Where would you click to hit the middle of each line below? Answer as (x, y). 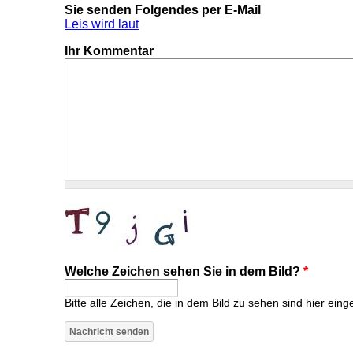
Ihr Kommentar (109, 50)
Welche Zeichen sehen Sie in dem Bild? (184, 271)
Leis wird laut (102, 24)
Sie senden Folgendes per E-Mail (163, 9)
